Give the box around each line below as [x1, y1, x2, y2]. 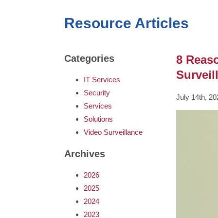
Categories [64, 53, 114, 64]
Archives [64, 148, 105, 160]
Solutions [84, 115, 113, 124]
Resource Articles [64, 15, 189, 32]
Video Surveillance [84, 128, 143, 137]
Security [84, 89, 110, 97]
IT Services [84, 75, 120, 84]
